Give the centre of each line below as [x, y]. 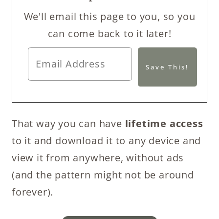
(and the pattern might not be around [103, 175]
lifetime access [164, 123]
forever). [33, 192]
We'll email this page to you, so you [109, 16]
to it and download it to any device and [107, 140]
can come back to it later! [109, 33]
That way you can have [68, 123]
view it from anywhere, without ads [98, 157]
